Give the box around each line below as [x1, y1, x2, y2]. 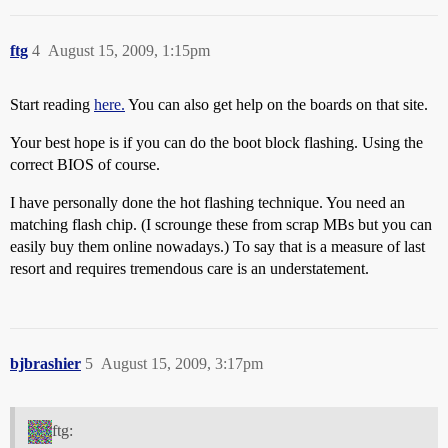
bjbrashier [10, 355, 81, 372]
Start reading [10, 96, 94, 113]
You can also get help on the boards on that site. [125, 96, 428, 113]
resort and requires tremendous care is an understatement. [10, 260, 369, 277]
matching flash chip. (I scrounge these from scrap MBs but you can [10, 216, 432, 233]
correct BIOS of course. [10, 156, 160, 173]
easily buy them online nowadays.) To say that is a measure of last [10, 238, 425, 255]
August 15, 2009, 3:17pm [101, 355, 263, 372]
